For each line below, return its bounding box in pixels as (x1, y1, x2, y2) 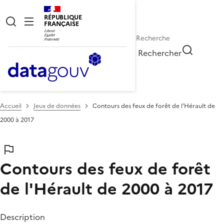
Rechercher (138, 46, 182, 59)
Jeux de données (33, 101, 80, 110)
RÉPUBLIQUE (44, 12, 82, 22)
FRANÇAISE (44, 19, 79, 28)
